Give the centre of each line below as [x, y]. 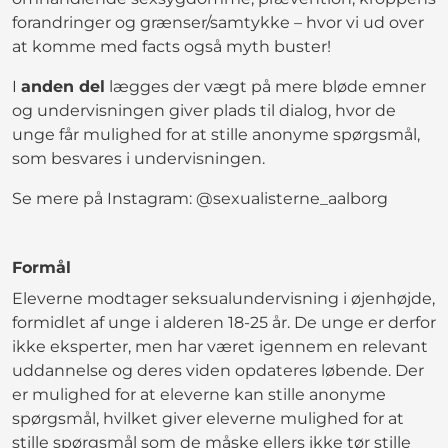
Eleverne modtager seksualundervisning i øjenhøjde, [223, 298]
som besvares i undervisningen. [138, 158]
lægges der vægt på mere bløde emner [265, 86]
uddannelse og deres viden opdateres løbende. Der [218, 370]
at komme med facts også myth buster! [171, 46]
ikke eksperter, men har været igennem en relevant [220, 346]
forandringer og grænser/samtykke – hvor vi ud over [218, 22]
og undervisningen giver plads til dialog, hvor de [204, 110]
